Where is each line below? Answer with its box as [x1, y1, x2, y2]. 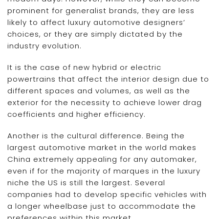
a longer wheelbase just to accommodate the [7, 200, 196, 211]
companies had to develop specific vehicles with [7, 189, 207, 199]
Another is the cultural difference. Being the [7, 130, 185, 141]
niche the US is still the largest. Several [7, 177, 165, 188]
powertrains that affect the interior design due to [7, 73, 209, 84]
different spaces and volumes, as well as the [7, 85, 190, 96]
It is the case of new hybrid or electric [7, 62, 161, 72]
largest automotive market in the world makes [7, 142, 197, 153]
